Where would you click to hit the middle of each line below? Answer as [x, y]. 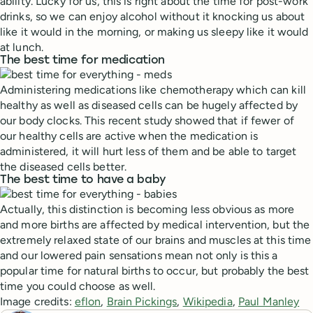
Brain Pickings [142, 301]
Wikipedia [208, 301]
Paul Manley [269, 301]
